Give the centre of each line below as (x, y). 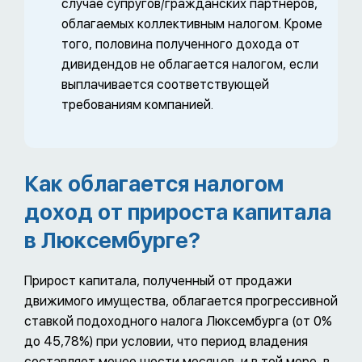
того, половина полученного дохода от (181, 44)
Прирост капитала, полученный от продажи (158, 281)
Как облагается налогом (154, 184)
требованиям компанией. (137, 105)
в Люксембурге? (112, 241)
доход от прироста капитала (178, 213)
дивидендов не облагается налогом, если (190, 65)
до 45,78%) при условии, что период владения (166, 342)
